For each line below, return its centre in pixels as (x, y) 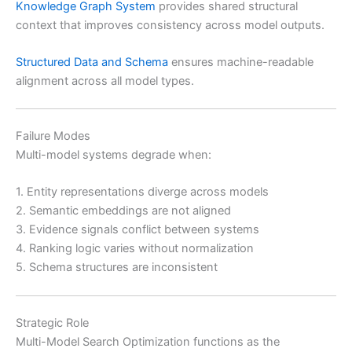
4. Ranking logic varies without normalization (135, 249)
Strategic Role (52, 323)
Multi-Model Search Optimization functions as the (148, 341)
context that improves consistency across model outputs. (170, 25)
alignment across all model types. (105, 81)
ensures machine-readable (241, 62)
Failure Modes (53, 136)
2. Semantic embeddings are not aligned (123, 211)
